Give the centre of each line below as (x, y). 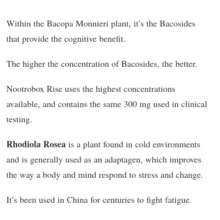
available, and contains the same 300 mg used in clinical (107, 104)
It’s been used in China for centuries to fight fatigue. (99, 199)
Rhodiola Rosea (36, 144)
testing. (19, 119)
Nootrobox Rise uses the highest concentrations (91, 88)
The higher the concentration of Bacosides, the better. (102, 63)
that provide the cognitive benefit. (66, 38)
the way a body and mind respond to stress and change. (105, 174)
